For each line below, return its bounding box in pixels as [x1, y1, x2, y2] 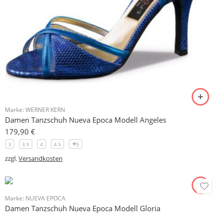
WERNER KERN [25, 106, 65, 113]
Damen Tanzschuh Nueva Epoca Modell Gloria [5, 203, 160, 214]
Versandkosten [19, 154, 63, 163]
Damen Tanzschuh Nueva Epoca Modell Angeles [5, 115, 166, 125]
